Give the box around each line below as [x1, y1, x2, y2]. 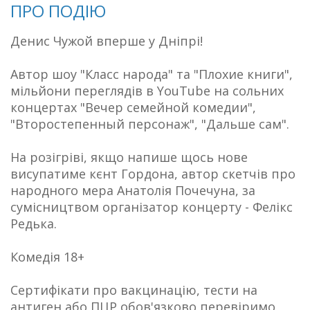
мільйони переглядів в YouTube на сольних [10, 82, 284, 100]
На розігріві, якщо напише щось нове [10, 149, 248, 166]
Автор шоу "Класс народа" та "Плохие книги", [10, 66, 293, 83]
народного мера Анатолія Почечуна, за [10, 182, 255, 199]
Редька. [10, 215, 60, 232]
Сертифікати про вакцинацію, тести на [10, 282, 257, 299]
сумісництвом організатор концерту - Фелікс [10, 199, 293, 216]
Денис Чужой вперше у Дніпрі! [10, 33, 203, 50]
